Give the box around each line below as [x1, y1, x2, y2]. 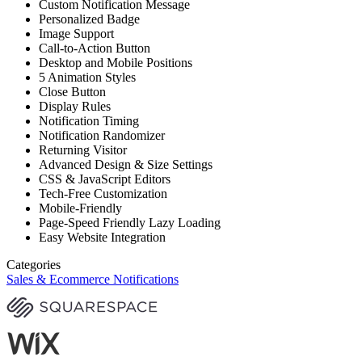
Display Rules [39, 99, 111, 113]
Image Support [39, 26, 114, 40]
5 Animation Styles [39, 69, 136, 84]
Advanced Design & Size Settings [39, 157, 213, 171]
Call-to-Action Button [39, 40, 150, 55]
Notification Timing [39, 113, 139, 128]
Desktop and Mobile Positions [39, 55, 192, 69]
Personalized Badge [39, 11, 140, 26]
